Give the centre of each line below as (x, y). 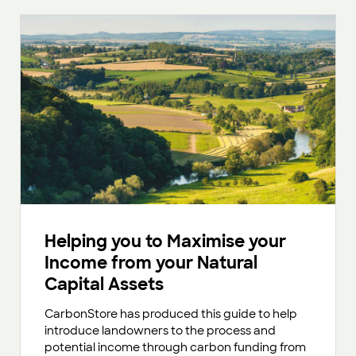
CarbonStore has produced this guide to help (171, 313)
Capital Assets (104, 284)
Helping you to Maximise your (165, 241)
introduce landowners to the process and (160, 330)
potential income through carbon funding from (175, 347)
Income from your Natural (151, 262)
